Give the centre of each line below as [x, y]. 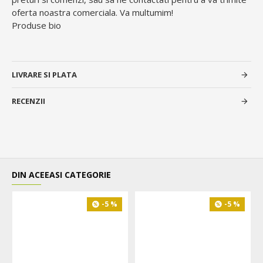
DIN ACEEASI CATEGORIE [61, 175]
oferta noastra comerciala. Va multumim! [92, 12]
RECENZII [28, 101]
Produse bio [36, 25]
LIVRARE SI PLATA [44, 75]
